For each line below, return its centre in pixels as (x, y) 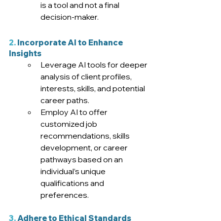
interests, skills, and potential (93, 89)
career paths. (65, 100)
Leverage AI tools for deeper (95, 65)
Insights (25, 54)
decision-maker (69, 17)
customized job (70, 124)
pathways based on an (82, 160)
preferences (64, 195)
